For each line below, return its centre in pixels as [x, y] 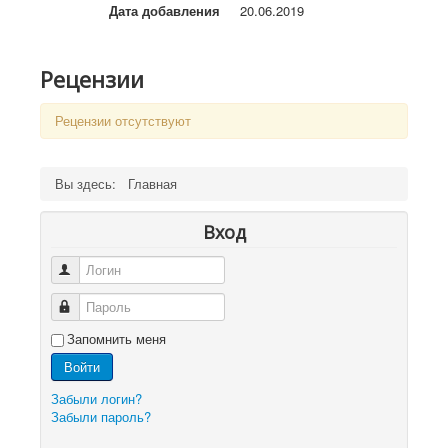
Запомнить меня [116, 338]
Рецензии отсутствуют [123, 120]
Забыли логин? [96, 398]
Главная [152, 183]
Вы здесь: [89, 183]
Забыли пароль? [101, 416]
